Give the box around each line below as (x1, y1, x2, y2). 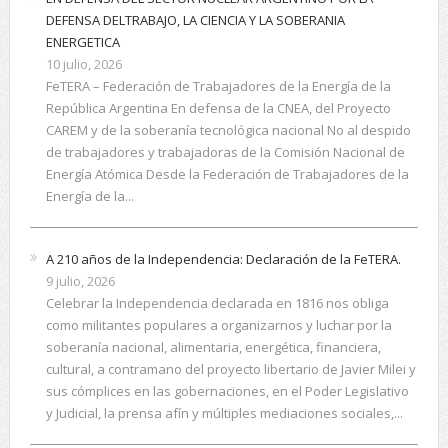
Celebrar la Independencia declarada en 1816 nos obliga (45, 294, 389, 313)
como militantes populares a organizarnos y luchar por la (45, 316, 392, 335)
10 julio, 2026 (45, 55, 122, 74)
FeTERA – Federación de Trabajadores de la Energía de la (45, 77, 391, 96)
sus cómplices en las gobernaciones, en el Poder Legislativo (45, 382, 409, 401)
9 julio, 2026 (45, 272, 115, 291)
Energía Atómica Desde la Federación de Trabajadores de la (45, 165, 409, 184)
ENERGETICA (45, 33, 120, 52)
